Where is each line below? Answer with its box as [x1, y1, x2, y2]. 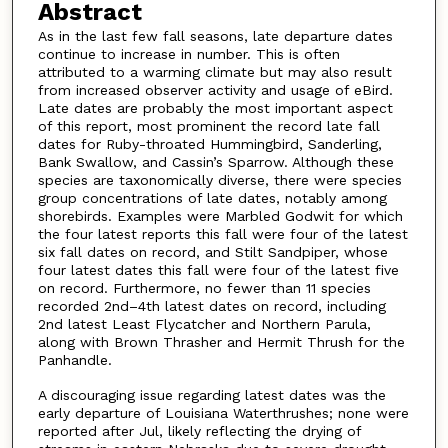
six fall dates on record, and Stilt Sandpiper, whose [37, 243, 388, 260]
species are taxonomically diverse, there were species [37, 171, 402, 188]
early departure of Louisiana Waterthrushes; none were [37, 404, 409, 421]
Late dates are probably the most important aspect [37, 99, 393, 116]
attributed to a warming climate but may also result [37, 63, 392, 80]
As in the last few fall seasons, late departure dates [37, 27, 393, 44]
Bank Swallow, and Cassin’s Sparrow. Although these [37, 153, 394, 170]
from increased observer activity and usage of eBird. [37, 81, 393, 98]
